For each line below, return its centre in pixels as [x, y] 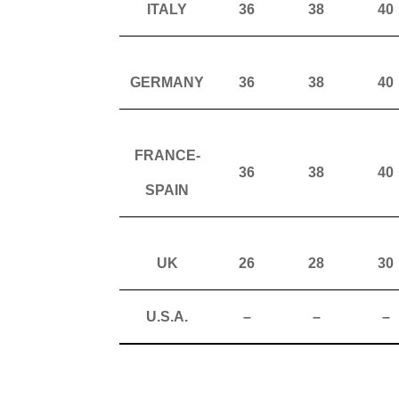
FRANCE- [167, 155]
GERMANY [167, 82]
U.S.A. [167, 316]
